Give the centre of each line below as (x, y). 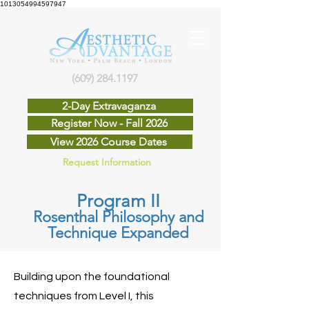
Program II (118, 201)
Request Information (107, 162)
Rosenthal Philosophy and (118, 217)
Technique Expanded (118, 233)
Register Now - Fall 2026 (109, 123)
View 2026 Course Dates (108, 141)
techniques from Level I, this (84, 296)
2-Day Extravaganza (109, 106)
